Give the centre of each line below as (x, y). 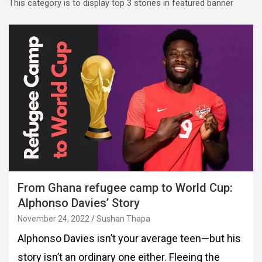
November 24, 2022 (54, 219)
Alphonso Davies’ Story (79, 203)
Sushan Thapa (123, 219)
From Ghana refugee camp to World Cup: (125, 188)
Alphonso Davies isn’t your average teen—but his (129, 239)
